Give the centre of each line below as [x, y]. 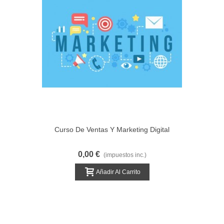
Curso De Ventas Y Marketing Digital [112, 129]
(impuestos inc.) [125, 155]
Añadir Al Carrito [118, 172]
